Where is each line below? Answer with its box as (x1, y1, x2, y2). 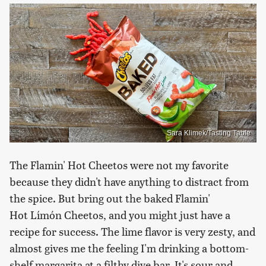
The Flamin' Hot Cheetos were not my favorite (9, 157, 229, 172)
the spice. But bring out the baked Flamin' (9, 190, 210, 205)
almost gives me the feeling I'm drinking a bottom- (9, 240, 249, 255)
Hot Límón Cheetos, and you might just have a (9, 207, 230, 222)
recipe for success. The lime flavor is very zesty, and (9, 223, 255, 239)
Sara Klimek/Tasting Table (167, 128, 251, 137)
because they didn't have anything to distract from (9, 173, 249, 189)
